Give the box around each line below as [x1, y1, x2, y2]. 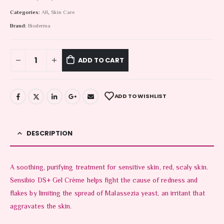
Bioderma [28, 22, 50, 31]
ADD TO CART [77, 55, 124, 65]
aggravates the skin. [10, 201, 72, 212]
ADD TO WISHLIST [114, 92, 167, 100]
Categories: [10, 8, 41, 17]
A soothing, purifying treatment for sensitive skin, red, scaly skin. [10, 162, 208, 173]
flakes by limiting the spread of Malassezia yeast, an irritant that [10, 188, 205, 199]
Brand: [10, 22, 28, 31]
